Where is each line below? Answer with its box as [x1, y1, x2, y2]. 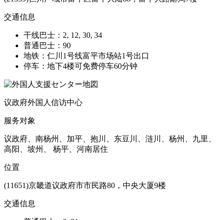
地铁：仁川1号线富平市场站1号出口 [24, 51, 149, 60]
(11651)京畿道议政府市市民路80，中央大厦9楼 [4, 181, 166, 190]
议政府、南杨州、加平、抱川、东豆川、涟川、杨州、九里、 [4, 134, 216, 143]
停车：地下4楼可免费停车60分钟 [24, 61, 137, 70]
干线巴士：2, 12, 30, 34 [24, 30, 102, 39]
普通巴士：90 [24, 41, 71, 50]
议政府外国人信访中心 [4, 98, 82, 107]
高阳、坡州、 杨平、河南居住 [4, 144, 108, 153]
